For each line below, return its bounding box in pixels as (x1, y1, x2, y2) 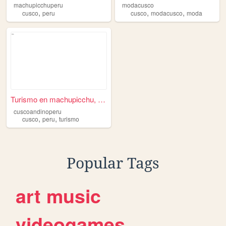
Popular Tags (67, 154, 159, 173)
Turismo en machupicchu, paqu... (98, 93, 106, 104)
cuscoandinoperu (13, 106, 62, 116)
